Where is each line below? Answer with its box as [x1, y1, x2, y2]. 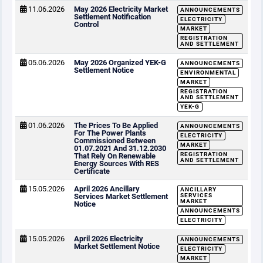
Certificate [74, 167, 110, 176]
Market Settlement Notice [74, 242, 160, 251]
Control [74, 20, 99, 29]
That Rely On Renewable [74, 151, 156, 160]
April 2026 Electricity [74, 234, 143, 243]
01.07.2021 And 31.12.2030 [74, 144, 166, 153]
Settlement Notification [74, 12, 151, 21]
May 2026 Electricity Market [74, 5, 168, 14]
